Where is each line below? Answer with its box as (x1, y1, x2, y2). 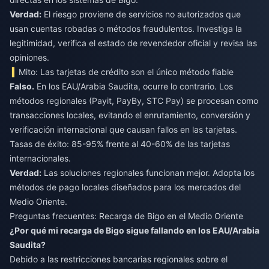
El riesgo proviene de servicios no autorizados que (41, 8, 241, 19)
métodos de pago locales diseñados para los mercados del (10, 181, 241, 192)
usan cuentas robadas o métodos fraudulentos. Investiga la (10, 23, 242, 34)
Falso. (10, 80, 34, 91)
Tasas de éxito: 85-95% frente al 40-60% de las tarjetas (10, 138, 230, 149)
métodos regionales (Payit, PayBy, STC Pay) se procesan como (10, 95, 258, 106)
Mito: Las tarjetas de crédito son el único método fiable (19, 66, 234, 77)
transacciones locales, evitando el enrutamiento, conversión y (10, 109, 250, 120)
